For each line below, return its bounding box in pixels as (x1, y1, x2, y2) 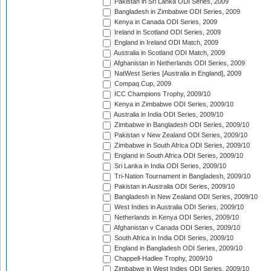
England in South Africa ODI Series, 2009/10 (113, 152, 243, 160)
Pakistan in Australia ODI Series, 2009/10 (113, 183, 235, 191)
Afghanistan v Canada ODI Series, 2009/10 (113, 224, 240, 232)
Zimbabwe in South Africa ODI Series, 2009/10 (113, 142, 250, 149)
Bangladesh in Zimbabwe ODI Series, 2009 (113, 8, 240, 16)
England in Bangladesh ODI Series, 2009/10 (113, 244, 243, 252)
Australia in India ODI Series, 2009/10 (113, 111, 223, 119)
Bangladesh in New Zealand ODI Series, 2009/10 (113, 193, 258, 201)
